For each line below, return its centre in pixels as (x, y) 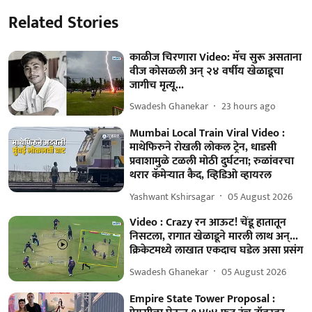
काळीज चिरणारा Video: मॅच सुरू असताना (216, 57)
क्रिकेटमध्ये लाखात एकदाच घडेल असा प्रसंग (217, 251)
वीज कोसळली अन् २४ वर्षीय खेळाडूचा (207, 71)
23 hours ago (249, 106)
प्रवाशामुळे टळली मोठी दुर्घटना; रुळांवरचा (212, 162)
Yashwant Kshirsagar (172, 196)
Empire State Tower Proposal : (203, 299)
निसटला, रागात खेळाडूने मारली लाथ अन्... (214, 237)
